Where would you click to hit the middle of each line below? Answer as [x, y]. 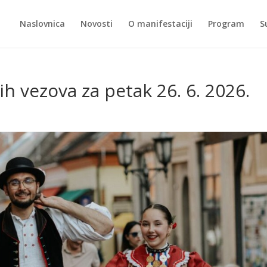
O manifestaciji [160, 24]
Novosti [97, 24]
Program [226, 24]
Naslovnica [42, 24]
